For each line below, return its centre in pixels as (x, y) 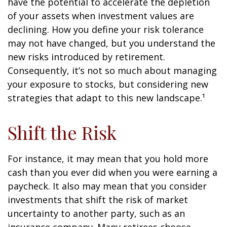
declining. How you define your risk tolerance (106, 29)
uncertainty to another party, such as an (96, 213)
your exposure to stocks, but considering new (108, 84)
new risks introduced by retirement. (86, 57)
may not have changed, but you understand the (111, 43)
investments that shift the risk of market (98, 200)
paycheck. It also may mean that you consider (107, 186)
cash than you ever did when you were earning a (112, 172)
